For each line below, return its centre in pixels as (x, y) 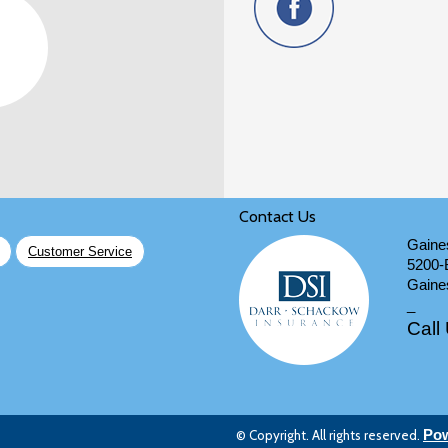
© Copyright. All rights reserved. (329, 435)
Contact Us (277, 216)
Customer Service (80, 251)
